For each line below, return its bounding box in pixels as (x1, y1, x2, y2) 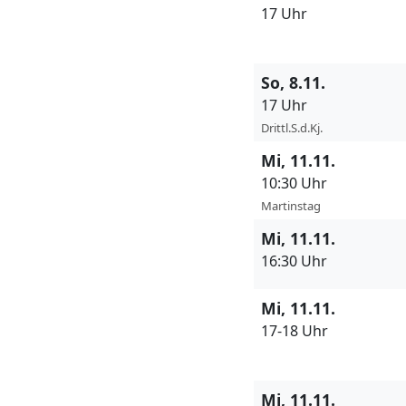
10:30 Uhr (261, 173, 327, 194)
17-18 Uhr (261, 321, 328, 342)
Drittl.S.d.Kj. (261, 120, 323, 137)
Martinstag (261, 198, 321, 215)
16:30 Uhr (261, 251, 327, 272)
